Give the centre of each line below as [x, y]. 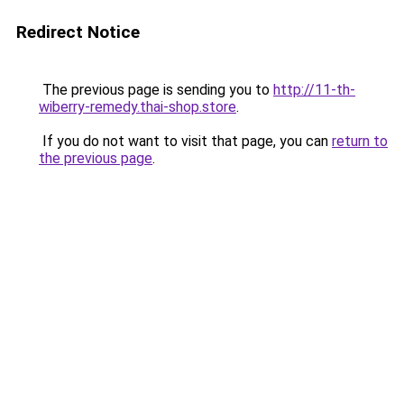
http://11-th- [314, 90]
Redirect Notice [78, 32]
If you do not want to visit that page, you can [185, 141]
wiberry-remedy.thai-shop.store [138, 107]
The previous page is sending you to [156, 90]
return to [360, 141]
